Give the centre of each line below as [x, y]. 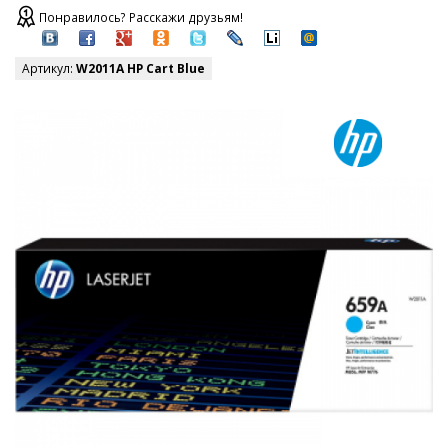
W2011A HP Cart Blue [140, 69]
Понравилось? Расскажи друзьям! [141, 18]
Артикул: [49, 69]
